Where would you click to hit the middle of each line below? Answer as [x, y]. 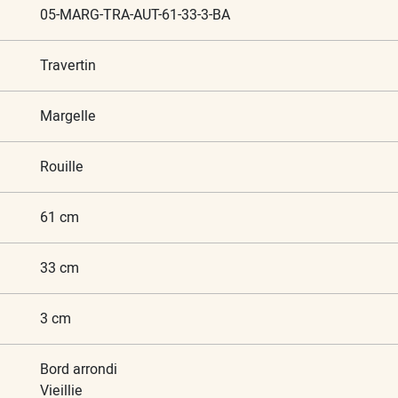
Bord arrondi [78, 369]
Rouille [61, 167]
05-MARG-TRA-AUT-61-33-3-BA [135, 15]
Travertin [68, 65]
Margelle [68, 116]
